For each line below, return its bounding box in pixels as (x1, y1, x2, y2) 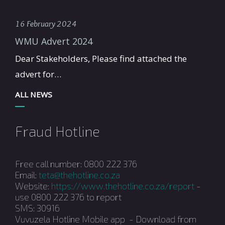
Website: (15, 180, 51, 191)
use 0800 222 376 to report (15, 191, 122, 202)
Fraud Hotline (15, 122, 100, 140)
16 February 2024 (15, 18, 77, 29)
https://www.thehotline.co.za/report (51, 180, 194, 191)
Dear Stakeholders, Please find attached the (15, 52, 187, 64)
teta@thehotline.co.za (39, 169, 120, 180)
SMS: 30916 (15, 202, 64, 213)
